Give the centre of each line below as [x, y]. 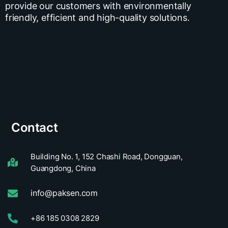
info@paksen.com [64, 193]
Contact [35, 128]
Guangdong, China [63, 168]
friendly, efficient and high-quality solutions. [97, 18]
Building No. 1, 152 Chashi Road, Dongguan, [107, 157]
